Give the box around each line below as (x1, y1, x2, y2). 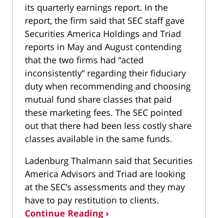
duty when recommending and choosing (25, 80, 191, 92)
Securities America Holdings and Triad (25, 28, 181, 40)
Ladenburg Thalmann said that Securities (25, 155, 193, 167)
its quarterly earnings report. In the (25, 1, 168, 14)
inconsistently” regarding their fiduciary (25, 67, 186, 79)
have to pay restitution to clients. (25, 194, 159, 206)
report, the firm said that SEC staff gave (25, 15, 184, 27)
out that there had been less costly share (25, 120, 192, 132)
